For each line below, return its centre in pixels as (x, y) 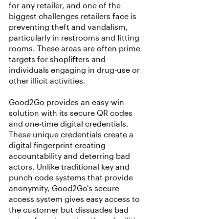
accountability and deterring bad (70, 156)
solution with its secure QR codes (72, 113)
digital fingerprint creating (58, 145)
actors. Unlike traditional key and (70, 167)
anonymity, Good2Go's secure (65, 188)
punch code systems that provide (72, 177)
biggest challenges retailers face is (74, 16)
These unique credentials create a (72, 134)
